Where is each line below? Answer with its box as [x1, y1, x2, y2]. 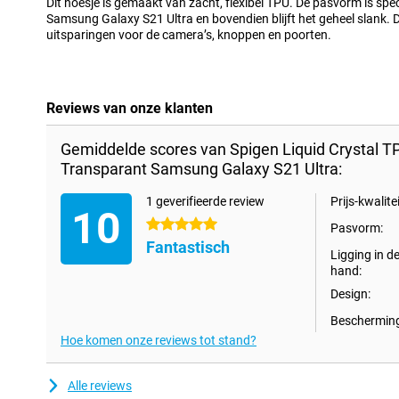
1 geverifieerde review [146, 194, 265, 209]
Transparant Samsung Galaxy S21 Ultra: [61, 159, 342, 179]
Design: [330, 287, 370, 302]
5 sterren [146, 217, 195, 232]
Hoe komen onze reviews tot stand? [61, 333, 256, 348]
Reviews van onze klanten [46, 100, 213, 118]
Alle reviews [68, 379, 132, 394]
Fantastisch [146, 238, 230, 257]
